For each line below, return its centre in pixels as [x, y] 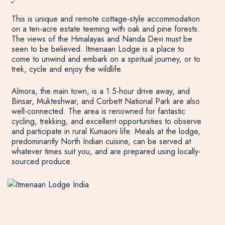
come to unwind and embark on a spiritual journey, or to [106, 59]
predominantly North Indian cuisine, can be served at [101, 141]
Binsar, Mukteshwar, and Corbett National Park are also [105, 101]
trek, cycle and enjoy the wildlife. [67, 69]
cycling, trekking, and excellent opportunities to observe [106, 121]
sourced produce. [42, 161]
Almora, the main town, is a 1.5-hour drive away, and [100, 91]
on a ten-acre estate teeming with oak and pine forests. [105, 29]
